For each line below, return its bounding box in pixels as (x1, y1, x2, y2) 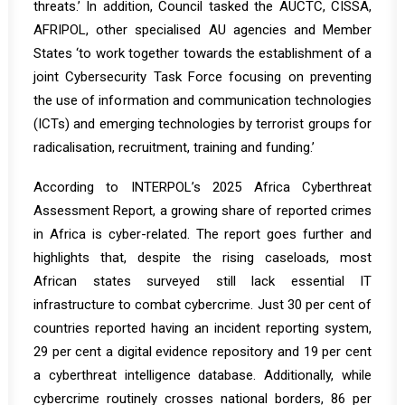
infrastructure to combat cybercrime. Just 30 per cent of (33, 297, 372, 313)
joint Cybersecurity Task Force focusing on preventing (33, 69, 372, 85)
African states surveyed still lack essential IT (33, 273, 372, 289)
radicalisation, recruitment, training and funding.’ (33, 139, 315, 155)
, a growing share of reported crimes (153, 202, 372, 219)
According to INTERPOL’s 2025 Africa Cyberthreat (33, 179, 372, 195)
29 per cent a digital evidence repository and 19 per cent (33, 344, 372, 360)
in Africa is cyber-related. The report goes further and (33, 226, 372, 242)
